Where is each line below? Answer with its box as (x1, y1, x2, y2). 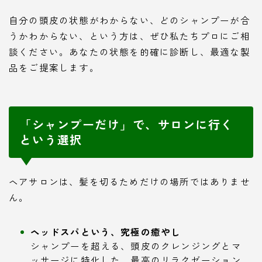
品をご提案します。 (9, 61, 99, 74)
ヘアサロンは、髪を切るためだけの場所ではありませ (9, 175, 250, 188)
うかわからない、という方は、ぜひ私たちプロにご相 (9, 29, 250, 43)
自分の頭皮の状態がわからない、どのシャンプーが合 (9, 13, 250, 27)
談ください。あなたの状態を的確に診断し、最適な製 (9, 45, 250, 58)
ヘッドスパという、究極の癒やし (30, 225, 181, 239)
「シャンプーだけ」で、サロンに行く (19, 116, 233, 133)
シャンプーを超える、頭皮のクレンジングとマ (30, 239, 242, 253)
